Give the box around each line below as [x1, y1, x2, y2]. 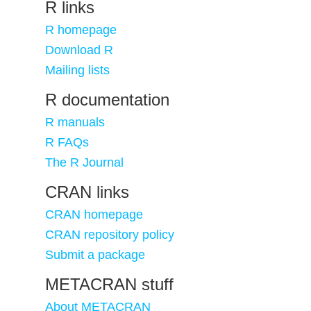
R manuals [45, 115, 105, 129]
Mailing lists [45, 63, 110, 77]
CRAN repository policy [45, 228, 174, 242]
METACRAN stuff [45, 275, 174, 294]
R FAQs [45, 135, 89, 149]
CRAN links [45, 183, 129, 201]
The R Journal [45, 155, 124, 169]
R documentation [45, 90, 169, 109]
